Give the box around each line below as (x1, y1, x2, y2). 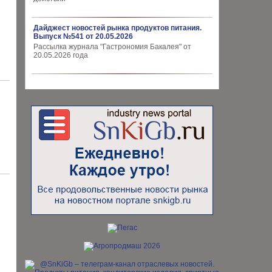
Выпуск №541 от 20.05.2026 (33, 32, 133, 41)
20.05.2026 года (33, 51, 88, 59)
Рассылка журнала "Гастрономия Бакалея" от (33, 42, 191, 51)
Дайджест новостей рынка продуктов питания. (33, 24, 202, 32)
